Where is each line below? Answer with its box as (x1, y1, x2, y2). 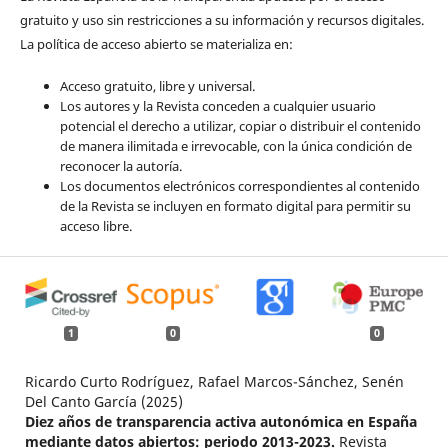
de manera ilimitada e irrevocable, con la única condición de (59, 136, 412, 155)
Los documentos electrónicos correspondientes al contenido (59, 176, 420, 195)
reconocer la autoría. (59, 156, 182, 175)
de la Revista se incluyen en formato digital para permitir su (59, 196, 411, 215)
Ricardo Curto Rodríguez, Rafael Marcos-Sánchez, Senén (24, 372, 404, 392)
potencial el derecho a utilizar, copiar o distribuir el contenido (59, 116, 421, 135)
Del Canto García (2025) (24, 392, 183, 412)
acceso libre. (59, 216, 132, 235)
